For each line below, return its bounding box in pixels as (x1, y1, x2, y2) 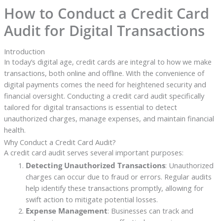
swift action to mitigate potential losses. (25, 194, 158, 205)
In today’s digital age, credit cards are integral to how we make (3, 57, 212, 67)
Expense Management (25, 206, 108, 216)
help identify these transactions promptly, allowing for (25, 183, 204, 193)
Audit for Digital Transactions (3, 20, 205, 40)
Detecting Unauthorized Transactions (25, 160, 165, 171)
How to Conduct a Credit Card (3, 3, 209, 23)
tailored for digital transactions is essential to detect (3, 102, 177, 112)
